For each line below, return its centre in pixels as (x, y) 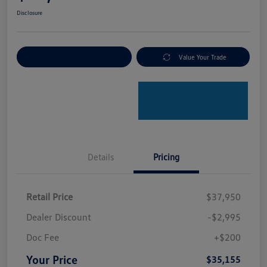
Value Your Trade (203, 57)
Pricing (166, 157)
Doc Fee (43, 237)
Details (101, 157)
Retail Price (49, 197)
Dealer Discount (59, 217)
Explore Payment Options (74, 57)
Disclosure (30, 13)
